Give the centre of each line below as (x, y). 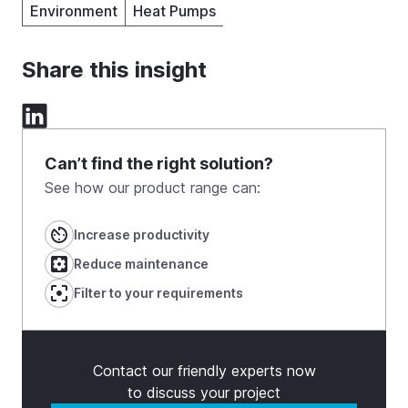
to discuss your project (204, 393)
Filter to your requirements (158, 293)
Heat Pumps (174, 11)
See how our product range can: (153, 188)
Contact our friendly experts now (204, 371)
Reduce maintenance (141, 264)
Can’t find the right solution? (159, 164)
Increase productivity (142, 235)
